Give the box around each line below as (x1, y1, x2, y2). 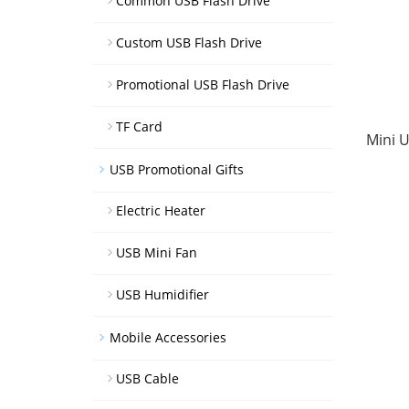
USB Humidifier (116, 286, 209, 303)
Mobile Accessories (110, 329, 226, 346)
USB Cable (116, 370, 179, 387)
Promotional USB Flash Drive (116, 76, 289, 93)
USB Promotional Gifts (110, 161, 244, 178)
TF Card (116, 118, 163, 135)
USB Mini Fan (116, 244, 197, 261)
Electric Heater (116, 202, 205, 219)
